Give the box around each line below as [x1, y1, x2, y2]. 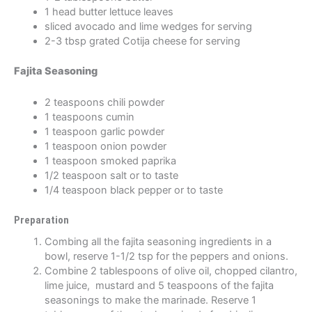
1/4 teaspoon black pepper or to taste [44, 183, 223, 196]
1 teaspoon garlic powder [44, 125, 164, 138]
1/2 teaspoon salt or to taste [44, 169, 178, 182]
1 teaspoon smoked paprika [44, 154, 176, 167]
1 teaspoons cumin [44, 110, 134, 123]
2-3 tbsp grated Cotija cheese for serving [44, 35, 240, 48]
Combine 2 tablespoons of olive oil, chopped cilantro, [44, 264, 297, 277]
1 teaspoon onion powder [44, 139, 166, 153]
